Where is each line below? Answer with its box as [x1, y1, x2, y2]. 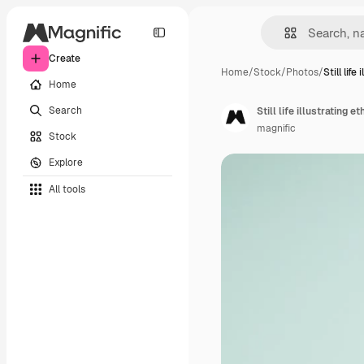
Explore [49, 155, 83, 169]
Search [49, 103, 82, 117]
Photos [286, 66, 318, 79]
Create [49, 52, 80, 65]
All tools [49, 182, 85, 196]
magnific [257, 122, 296, 135]
